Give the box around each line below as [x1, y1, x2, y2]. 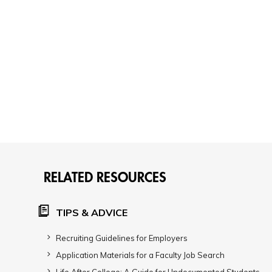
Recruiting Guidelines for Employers [56, 233, 188, 243]
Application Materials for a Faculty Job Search [56, 250, 225, 260]
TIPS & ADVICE [56, 206, 127, 219]
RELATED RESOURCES [44, 168, 166, 186]
